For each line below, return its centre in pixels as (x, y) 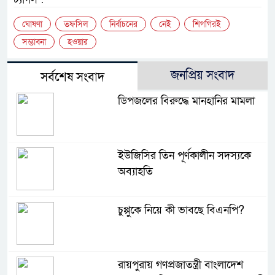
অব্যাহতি (135, 172)
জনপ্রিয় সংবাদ (203, 76)
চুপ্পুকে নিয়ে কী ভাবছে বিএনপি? (181, 211)
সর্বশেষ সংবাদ (72, 78)
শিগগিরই (207, 25)
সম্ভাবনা (34, 42)
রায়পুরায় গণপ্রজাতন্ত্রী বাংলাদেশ (180, 265)
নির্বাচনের (123, 25)
